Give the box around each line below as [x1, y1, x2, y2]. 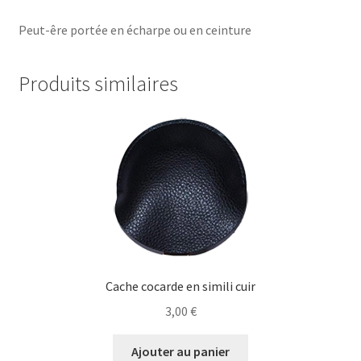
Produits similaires [18, 71, 178, 98]
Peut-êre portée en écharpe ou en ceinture [18, 22, 251, 39]
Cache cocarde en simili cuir [106, 277, 255, 294]
